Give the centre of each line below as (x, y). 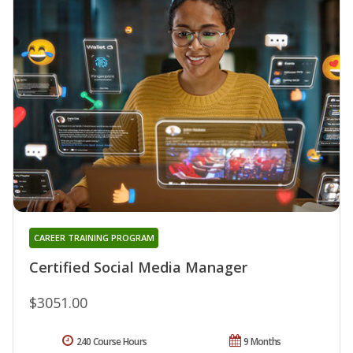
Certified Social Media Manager (138, 268)
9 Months (262, 342)
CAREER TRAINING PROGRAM (94, 238)
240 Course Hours (111, 342)
